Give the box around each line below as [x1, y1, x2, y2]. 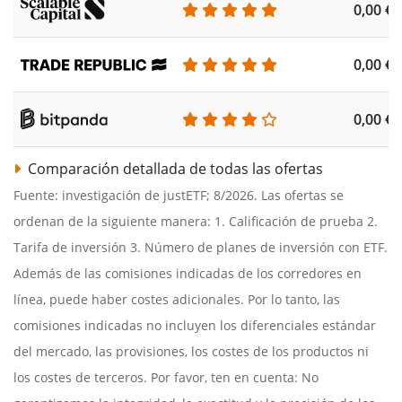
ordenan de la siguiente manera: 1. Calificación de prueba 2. [13, 213, 378, 231]
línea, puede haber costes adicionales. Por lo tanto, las [13, 291, 340, 309]
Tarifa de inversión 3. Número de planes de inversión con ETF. [13, 239, 388, 257]
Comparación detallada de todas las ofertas [24, 159, 323, 179]
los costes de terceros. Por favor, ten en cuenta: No [13, 369, 319, 387]
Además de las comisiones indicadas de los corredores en [13, 265, 362, 283]
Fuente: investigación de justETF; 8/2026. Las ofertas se [13, 187, 344, 205]
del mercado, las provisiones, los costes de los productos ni [13, 343, 369, 361]
